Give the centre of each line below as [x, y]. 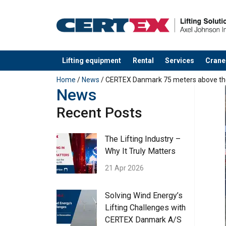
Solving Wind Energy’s [144, 196]
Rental [143, 60]
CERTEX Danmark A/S [143, 220]
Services [179, 60]
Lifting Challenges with [145, 208]
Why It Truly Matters [140, 151]
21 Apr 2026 [124, 168]
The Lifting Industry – [143, 139]
